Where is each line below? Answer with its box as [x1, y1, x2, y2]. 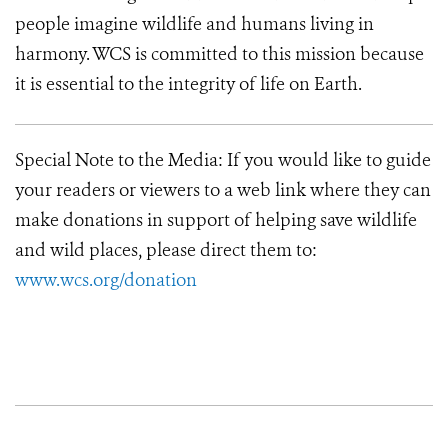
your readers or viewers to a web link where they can [15, 178, 431, 202]
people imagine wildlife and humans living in [15, 12, 374, 36]
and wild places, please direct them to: [15, 238, 317, 262]
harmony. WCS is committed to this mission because [15, 42, 424, 66]
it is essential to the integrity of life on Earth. [15, 72, 362, 96]
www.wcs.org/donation [15, 268, 201, 292]
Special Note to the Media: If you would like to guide [15, 148, 431, 172]
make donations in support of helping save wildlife [15, 208, 417, 232]
